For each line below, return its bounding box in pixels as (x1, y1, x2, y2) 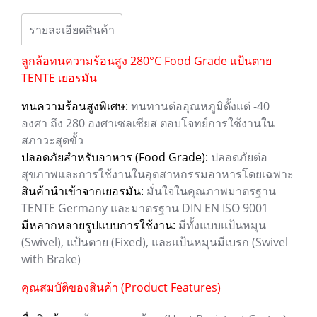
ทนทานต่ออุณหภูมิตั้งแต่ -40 (128, 98, 270, 114)
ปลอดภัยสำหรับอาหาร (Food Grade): (21, 149, 208, 165)
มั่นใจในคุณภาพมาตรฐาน (144, 183, 276, 199)
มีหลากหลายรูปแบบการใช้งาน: (21, 217, 175, 233)
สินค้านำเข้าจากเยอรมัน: (21, 183, 144, 199)
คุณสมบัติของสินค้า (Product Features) (21, 279, 221, 295)
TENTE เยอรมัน (21, 70, 97, 86)
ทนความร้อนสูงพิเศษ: (21, 98, 128, 114)
